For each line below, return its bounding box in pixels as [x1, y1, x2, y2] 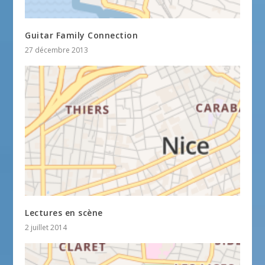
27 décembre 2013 [25, 45, 89, 56]
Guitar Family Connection [25, 30, 138, 41]
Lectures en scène [25, 206, 103, 218]
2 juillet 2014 [25, 222, 67, 232]
